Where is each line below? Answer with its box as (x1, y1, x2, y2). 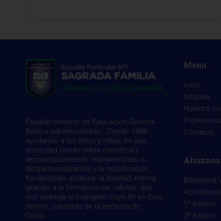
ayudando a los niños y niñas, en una (26, 136, 146, 146)
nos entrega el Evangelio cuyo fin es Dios (26, 192, 163, 202)
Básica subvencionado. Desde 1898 (26, 127, 147, 136)
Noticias (184, 92, 211, 102)
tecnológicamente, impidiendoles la (26, 155, 145, 164)
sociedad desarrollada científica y (26, 146, 139, 155)
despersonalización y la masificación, (26, 164, 150, 174)
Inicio (184, 80, 201, 90)
